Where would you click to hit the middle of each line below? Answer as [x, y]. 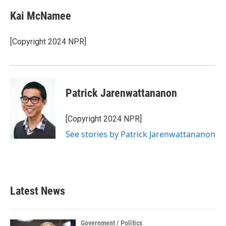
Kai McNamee [41, 16]
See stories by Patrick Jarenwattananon [140, 134]
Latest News [38, 191]
